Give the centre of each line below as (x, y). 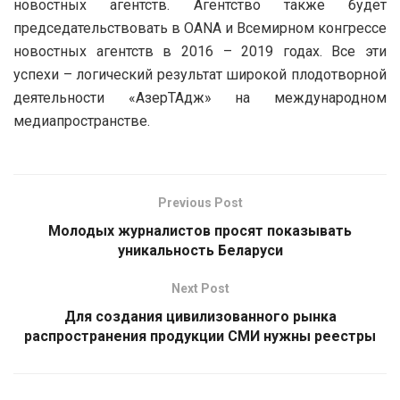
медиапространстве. (82, 121)
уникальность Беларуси (200, 250)
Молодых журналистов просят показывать (200, 230)
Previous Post (200, 202)
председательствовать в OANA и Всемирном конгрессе (200, 28)
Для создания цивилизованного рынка (200, 316)
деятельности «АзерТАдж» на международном (200, 97)
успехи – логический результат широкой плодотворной (200, 74)
